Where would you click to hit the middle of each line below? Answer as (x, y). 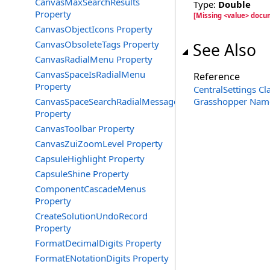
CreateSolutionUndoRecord (91, 216)
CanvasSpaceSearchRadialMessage (107, 101)
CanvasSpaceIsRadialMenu (90, 74)
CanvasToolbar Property (85, 128)
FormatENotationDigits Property (102, 258)
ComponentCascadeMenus (90, 189)
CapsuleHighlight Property (90, 159)
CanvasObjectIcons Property (94, 29)
